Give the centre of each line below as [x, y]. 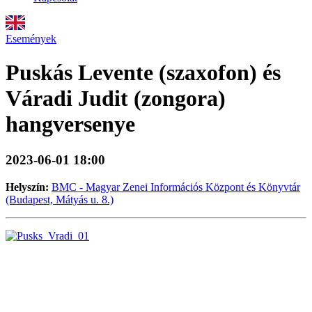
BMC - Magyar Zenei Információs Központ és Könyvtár [176, 187]
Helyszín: [27, 187]
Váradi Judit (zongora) [116, 99]
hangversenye [70, 124]
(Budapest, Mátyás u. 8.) [60, 199]
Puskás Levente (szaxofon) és [143, 73]
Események [31, 39]
